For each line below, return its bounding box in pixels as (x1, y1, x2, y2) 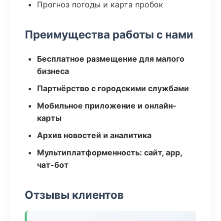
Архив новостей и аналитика (37, 130, 151, 140)
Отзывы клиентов (25, 188, 124, 201)
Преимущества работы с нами (25, 28, 193, 41)
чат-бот (37, 160, 69, 170)
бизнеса (37, 66, 69, 76)
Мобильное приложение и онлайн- (37, 101, 177, 110)
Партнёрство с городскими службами (37, 83, 189, 93)
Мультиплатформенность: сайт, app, (37, 147, 182, 157)
